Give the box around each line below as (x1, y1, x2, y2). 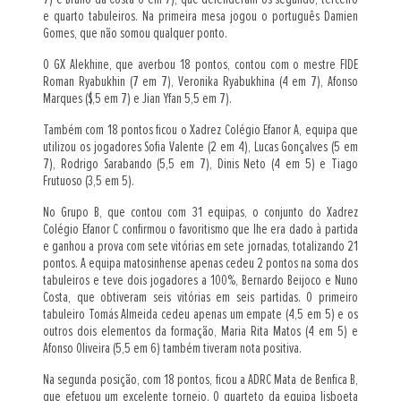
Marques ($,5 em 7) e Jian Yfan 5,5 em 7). (43, 90, 232, 106)
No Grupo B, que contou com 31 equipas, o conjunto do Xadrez (43, 204, 358, 219)
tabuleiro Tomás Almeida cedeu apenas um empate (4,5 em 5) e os (43, 306, 358, 321)
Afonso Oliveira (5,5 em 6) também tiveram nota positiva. (43, 340, 302, 355)
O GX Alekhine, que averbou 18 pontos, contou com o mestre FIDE (43, 56, 358, 72)
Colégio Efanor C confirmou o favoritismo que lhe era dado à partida (43, 221, 358, 236)
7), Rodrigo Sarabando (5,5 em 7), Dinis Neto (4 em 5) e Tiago (43, 156, 358, 171)
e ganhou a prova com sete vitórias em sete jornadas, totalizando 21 (43, 238, 358, 253)
